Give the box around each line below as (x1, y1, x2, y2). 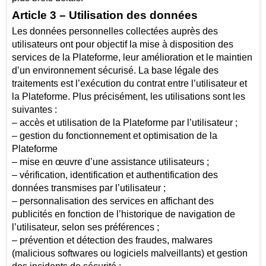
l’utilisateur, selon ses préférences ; (11, 222, 159, 233)
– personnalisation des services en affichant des (11, 196, 214, 207)
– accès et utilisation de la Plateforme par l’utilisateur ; (11, 118, 237, 128)
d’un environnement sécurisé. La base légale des (11, 65, 218, 76)
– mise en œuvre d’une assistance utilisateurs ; (11, 157, 209, 167)
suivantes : (11, 104, 57, 115)
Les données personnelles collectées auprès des (11, 26, 218, 37)
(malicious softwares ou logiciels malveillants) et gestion (11, 248, 248, 259)
